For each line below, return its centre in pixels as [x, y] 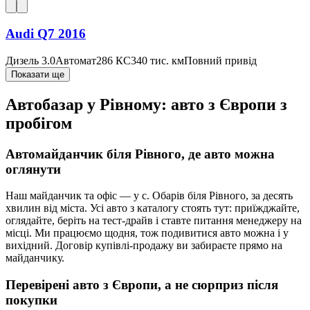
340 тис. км [157, 60]
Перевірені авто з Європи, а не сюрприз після [142, 285]
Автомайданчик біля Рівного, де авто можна [140, 154]
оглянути [33, 169]
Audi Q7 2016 [46, 34]
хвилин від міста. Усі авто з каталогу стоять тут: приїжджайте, [153, 208]
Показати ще [38, 74]
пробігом [39, 123]
